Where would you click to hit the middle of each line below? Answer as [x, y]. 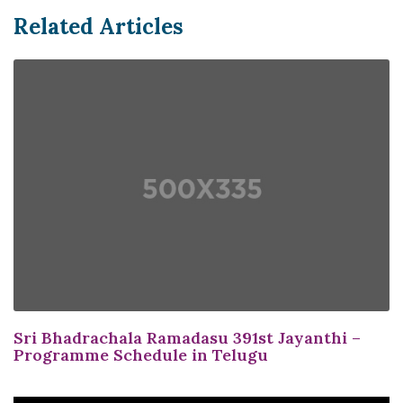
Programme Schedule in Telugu [141, 354]
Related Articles [99, 26]
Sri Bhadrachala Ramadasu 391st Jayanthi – [187, 337]
